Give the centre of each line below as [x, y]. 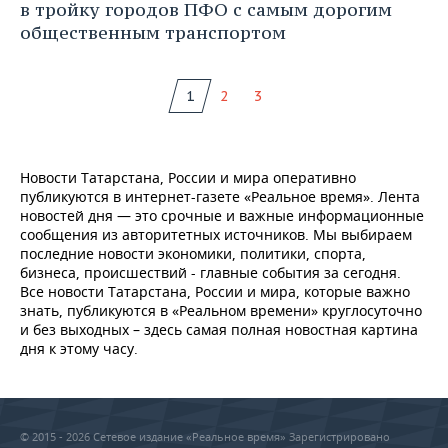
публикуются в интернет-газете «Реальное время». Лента [220, 197]
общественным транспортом [153, 33]
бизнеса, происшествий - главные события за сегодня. [210, 273]
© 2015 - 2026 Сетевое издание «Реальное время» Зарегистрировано [205, 437]
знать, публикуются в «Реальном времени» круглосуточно [221, 311]
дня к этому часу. [79, 349]
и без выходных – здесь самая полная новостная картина [219, 330]
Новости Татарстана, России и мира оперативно [188, 178]
